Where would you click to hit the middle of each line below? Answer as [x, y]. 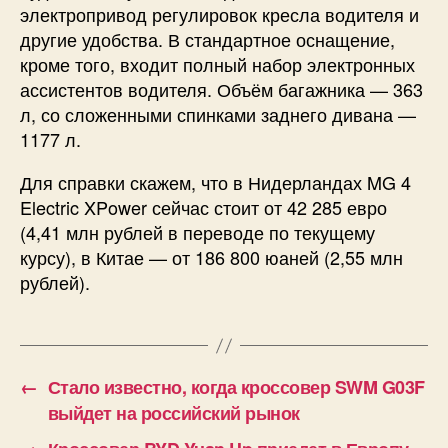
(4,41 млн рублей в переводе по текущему [197, 232]
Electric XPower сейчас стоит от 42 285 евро [203, 207]
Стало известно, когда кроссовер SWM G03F [236, 387]
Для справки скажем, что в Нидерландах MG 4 [215, 182]
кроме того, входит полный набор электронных [217, 64]
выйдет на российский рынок [173, 413]
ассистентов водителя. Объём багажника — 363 [221, 89]
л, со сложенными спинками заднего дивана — [218, 114]
